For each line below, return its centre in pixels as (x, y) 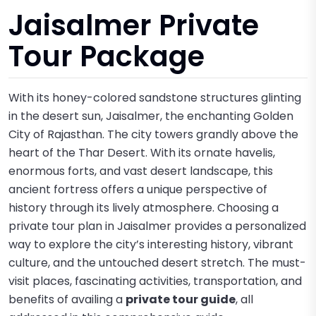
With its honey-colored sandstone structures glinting (155, 98)
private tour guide (181, 299)
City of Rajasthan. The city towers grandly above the (153, 134)
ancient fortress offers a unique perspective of (138, 189)
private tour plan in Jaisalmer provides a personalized (157, 226)
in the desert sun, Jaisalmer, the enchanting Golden (151, 116)
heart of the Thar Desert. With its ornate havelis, (142, 153)
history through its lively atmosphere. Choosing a (144, 208)
